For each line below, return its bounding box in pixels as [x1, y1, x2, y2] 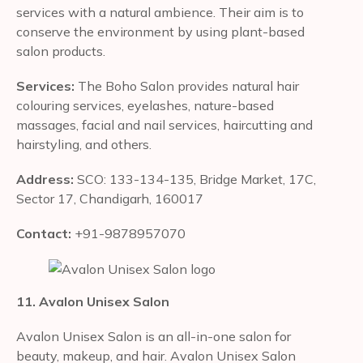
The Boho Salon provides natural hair [75, 78, 299, 94]
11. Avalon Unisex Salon [16, 293, 169, 310]
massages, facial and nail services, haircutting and [16, 117, 313, 133]
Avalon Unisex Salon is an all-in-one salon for [16, 327, 291, 344]
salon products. [16, 42, 105, 59]
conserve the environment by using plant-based [16, 23, 305, 40]
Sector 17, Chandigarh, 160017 [16, 190, 203, 207]
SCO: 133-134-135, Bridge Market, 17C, [77, 171, 316, 188]
